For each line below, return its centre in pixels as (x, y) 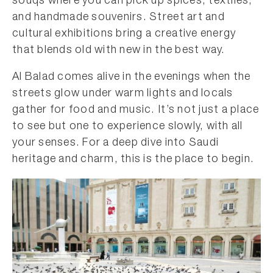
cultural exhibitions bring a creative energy (124, 34)
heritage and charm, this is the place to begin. (133, 160)
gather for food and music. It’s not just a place (136, 110)
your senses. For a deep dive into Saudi (116, 143)
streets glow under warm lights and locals (123, 94)
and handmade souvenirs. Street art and (119, 18)
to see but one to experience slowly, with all (128, 127)
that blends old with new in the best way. (119, 51)
